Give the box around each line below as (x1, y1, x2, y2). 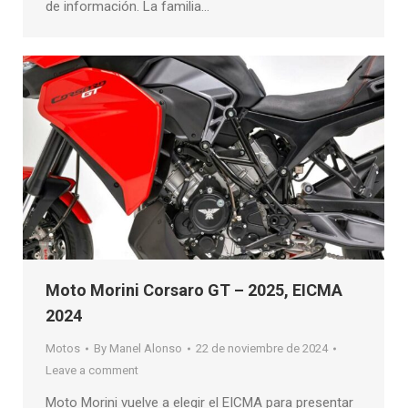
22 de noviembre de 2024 (196, 341, 328, 355)
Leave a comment (46, 362, 138, 377)
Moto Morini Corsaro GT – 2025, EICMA (46, 280, 342, 300)
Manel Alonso (109, 341, 182, 355)
